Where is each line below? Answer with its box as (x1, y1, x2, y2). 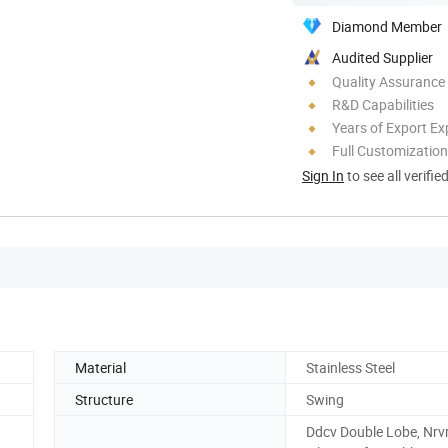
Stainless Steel (306, 357, 395, 377)
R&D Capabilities (332, 94, 434, 114)
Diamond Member (332, 16, 442, 36)
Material (75, 357, 126, 377)
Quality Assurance (332, 71, 445, 91)
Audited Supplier (332, 47, 433, 67)
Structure (75, 389, 133, 409)
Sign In (302, 165, 344, 185)
